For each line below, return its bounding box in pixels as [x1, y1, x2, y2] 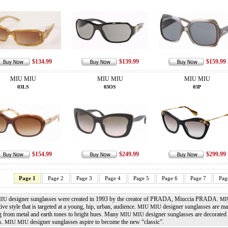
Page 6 [162, 175, 178, 181]
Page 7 [190, 175, 206, 181]
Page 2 [48, 175, 64, 181]
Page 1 [19, 175, 36, 181]
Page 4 [105, 175, 121, 181]
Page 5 [133, 175, 149, 181]
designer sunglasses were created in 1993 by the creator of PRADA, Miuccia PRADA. [7, 195, 220, 203]
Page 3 [76, 175, 92, 181]
